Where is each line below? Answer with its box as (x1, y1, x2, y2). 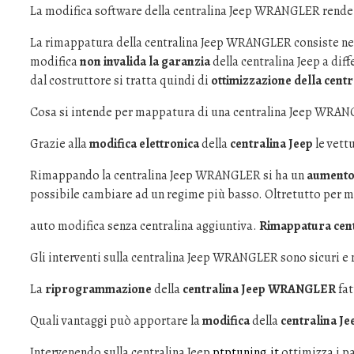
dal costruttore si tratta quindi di (30, 72, 211, 89)
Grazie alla (30, 135, 89, 153)
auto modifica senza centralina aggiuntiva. (30, 217, 259, 235)
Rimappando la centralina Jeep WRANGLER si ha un (30, 167, 307, 184)
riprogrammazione (45, 281, 152, 298)
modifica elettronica (89, 135, 199, 153)
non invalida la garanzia (80, 53, 210, 70)
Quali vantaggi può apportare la (30, 312, 202, 330)
